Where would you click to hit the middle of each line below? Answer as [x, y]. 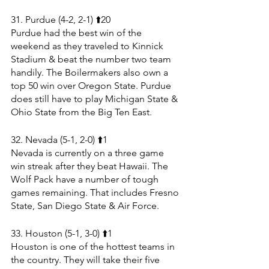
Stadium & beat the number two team [92, 59]
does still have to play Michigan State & [95, 98]
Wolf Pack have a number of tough [86, 179]
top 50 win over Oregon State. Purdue [92, 85]
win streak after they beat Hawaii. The [91, 166]
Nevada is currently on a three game [89, 153]
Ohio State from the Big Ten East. [81, 112]
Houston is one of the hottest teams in [94, 246]
